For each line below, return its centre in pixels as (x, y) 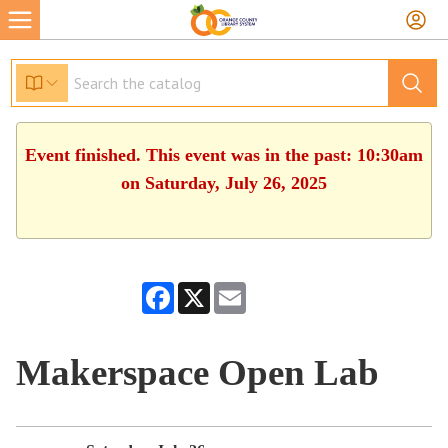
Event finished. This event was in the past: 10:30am (224, 155)
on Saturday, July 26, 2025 (224, 183)
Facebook (201, 289)
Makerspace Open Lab (198, 372)
